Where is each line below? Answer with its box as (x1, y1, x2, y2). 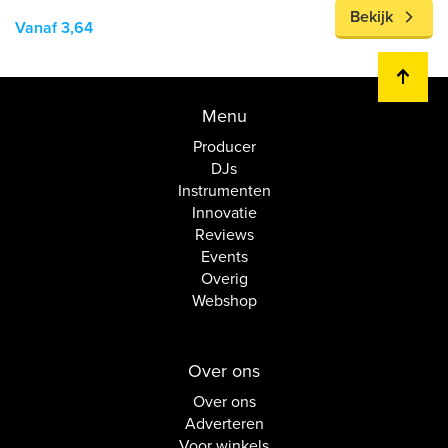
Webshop (191, 291, 257, 311)
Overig (200, 269, 248, 289)
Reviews (194, 225, 254, 245)
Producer (192, 137, 256, 157)
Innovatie (191, 203, 257, 223)
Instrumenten (177, 181, 271, 201)
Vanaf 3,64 (15, 18, 93, 38)
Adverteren (184, 414, 264, 434)
